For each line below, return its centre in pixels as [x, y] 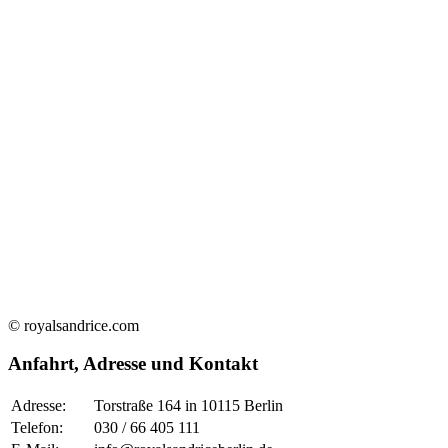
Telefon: [37, 428]
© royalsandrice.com [73, 325]
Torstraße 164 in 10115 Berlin [188, 406]
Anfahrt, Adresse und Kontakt [133, 364]
